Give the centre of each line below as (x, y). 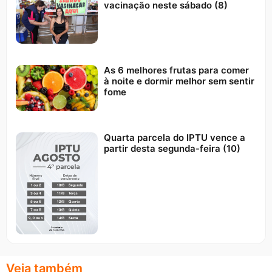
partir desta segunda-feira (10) (172, 148)
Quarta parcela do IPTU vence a (174, 137)
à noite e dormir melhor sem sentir (179, 81)
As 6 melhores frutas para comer (176, 70)
